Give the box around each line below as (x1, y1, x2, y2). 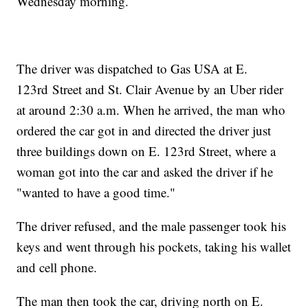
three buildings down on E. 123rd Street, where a (16, 142, 276, 160)
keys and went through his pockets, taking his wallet (16, 238, 291, 256)
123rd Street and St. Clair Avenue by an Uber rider (16, 80, 284, 98)
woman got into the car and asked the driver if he (16, 163, 274, 181)
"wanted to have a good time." (16, 184, 176, 201)
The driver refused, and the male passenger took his (16, 217, 287, 235)
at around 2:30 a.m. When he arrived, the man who (16, 101, 286, 119)
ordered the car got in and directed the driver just (16, 122, 272, 140)
